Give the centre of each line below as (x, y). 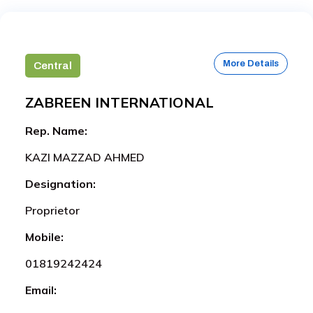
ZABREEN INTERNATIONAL (119, 102)
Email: (41, 290)
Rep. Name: (56, 130)
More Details (251, 63)
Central (53, 65)
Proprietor (52, 210)
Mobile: (44, 236)
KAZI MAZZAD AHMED (85, 157)
